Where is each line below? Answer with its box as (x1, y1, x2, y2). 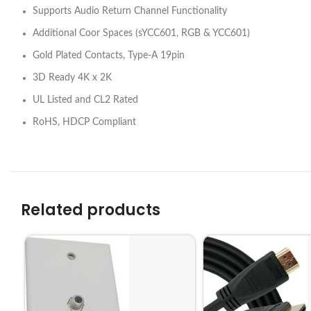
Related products (21, 199, 160, 221)
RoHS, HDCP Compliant (33, 117, 136, 127)
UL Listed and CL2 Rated (33, 95, 138, 105)
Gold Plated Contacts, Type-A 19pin (33, 51, 185, 60)
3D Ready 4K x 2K (33, 73, 112, 83)
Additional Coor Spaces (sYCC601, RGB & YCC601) (33, 28, 250, 38)
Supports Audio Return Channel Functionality (33, 6, 227, 16)
